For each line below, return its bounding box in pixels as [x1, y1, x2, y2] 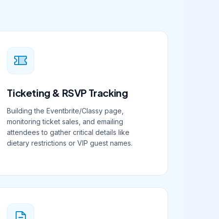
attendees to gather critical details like [7, 128, 130, 136]
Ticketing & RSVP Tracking [7, 87, 128, 99]
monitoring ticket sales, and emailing [7, 117, 124, 126]
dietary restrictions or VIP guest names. [7, 139, 133, 147]
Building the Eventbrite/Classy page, [7, 107, 124, 115]
